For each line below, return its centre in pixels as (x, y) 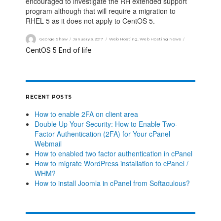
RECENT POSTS (49, 97)
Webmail (48, 143)
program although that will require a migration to (101, 11)
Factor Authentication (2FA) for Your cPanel (102, 133)
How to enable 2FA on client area (86, 114)
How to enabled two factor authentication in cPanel (113, 153)
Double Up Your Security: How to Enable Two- (106, 124)
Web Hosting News (161, 39)
